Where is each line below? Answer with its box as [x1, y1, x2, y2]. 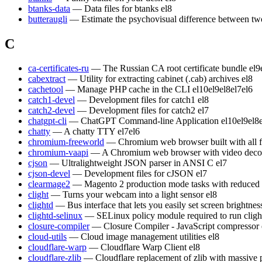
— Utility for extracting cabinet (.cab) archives [68, 74, 239, 84]
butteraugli [28, 13, 67, 24]
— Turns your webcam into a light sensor [51, 189, 204, 200]
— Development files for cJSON [73, 168, 194, 179]
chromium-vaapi [28, 147, 88, 158]
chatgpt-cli [28, 116, 67, 126]
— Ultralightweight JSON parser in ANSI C [50, 158, 213, 168]
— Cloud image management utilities [69, 232, 206, 242]
